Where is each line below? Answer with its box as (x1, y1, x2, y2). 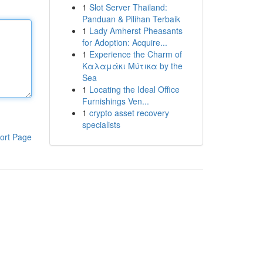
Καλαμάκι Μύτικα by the (82, 60, 183, 72)
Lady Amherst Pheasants (89, 25, 183, 36)
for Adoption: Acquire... (82, 36, 167, 48)
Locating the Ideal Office (89, 83, 180, 95)
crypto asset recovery (89, 107, 169, 119)
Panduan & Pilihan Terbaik (82, 13, 180, 25)
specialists (82, 119, 120, 130)
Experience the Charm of (89, 48, 182, 60)
